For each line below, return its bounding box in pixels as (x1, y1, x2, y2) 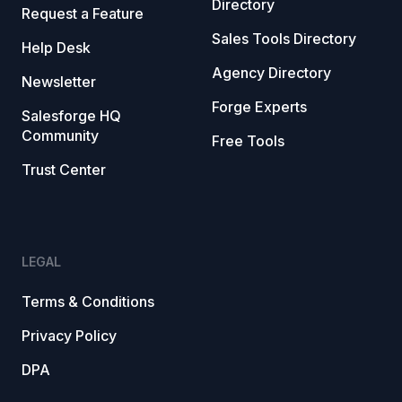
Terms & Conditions (22, 293, 154, 311)
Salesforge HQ (22, 107, 121, 126)
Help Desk (22, 39, 91, 57)
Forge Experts (212, 98, 307, 117)
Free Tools (212, 132, 284, 151)
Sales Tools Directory (212, 30, 356, 48)
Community (22, 127, 99, 145)
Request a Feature (22, 4, 144, 23)
